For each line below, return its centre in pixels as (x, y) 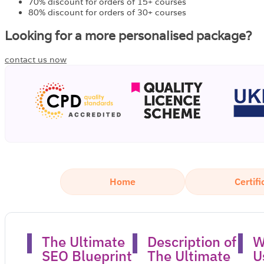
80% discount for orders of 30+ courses (107, 12)
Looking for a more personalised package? (128, 36)
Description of (192, 241)
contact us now (36, 59)
